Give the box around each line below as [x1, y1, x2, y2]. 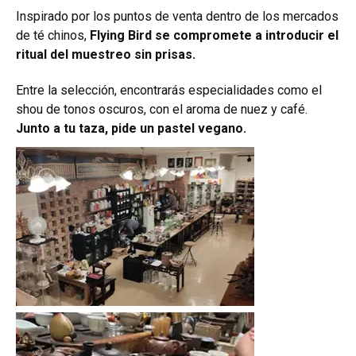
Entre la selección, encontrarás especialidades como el [16, 82, 322, 98]
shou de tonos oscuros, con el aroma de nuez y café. [16, 101, 308, 117]
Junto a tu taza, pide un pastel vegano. [16, 120, 246, 136]
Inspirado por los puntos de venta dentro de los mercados [16, 8, 339, 24]
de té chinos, [16, 27, 87, 43]
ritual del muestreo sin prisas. [16, 46, 195, 62]
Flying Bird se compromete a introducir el [87, 27, 339, 43]
